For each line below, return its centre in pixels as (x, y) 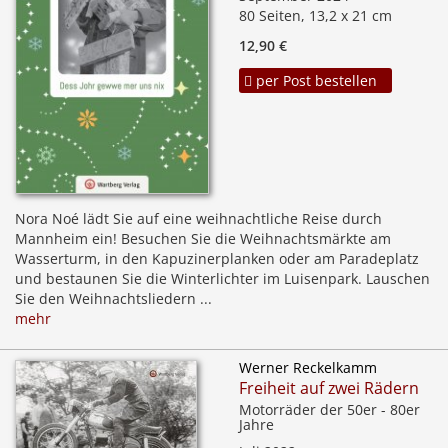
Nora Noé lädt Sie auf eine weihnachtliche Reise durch (198, 219)
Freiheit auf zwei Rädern (329, 388)
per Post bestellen (314, 80)
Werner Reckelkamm (308, 368)
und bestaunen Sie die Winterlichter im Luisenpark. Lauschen (222, 279)
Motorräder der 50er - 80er (329, 410)
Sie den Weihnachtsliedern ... (113, 299)
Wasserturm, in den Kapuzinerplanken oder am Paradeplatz (217, 259)
